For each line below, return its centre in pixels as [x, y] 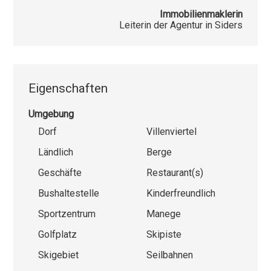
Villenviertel [171, 131]
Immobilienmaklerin [201, 14]
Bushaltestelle [69, 193]
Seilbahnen [170, 255]
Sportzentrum [67, 214]
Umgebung [51, 114]
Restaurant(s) [175, 172]
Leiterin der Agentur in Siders [181, 25]
